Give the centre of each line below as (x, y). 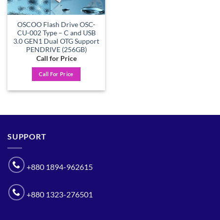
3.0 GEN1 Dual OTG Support (56, 41)
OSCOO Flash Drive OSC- (56, 24)
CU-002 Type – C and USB (56, 33)
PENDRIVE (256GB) (56, 49)
